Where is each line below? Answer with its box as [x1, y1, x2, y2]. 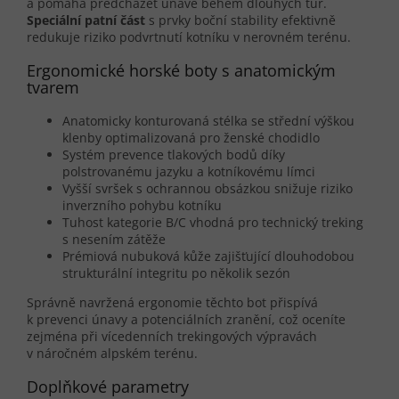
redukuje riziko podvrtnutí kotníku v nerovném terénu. [27, 28, 351, 46]
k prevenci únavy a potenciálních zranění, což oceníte [27, 311, 346, 329]
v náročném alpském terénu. [27, 345, 198, 362]
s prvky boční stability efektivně [145, 12, 336, 29]
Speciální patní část [27, 12, 145, 29]
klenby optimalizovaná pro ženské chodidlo [62, 129, 320, 147]
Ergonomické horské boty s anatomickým [27, 60, 336, 82]
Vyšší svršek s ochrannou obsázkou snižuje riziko [62, 180, 353, 198]
